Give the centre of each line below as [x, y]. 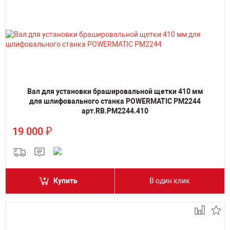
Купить [65, 181]
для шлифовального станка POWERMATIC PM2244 [115, 101]
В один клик [170, 181]
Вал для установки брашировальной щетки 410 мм [115, 91]
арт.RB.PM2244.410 [115, 111]
